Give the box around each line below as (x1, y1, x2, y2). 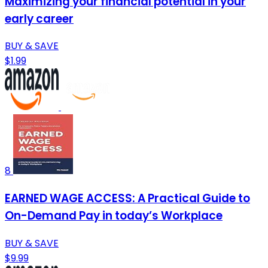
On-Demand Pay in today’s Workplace (5, 208, 223, 224)
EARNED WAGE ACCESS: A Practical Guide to (5, 190, 250, 207)
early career (5, 10, 74, 27)
